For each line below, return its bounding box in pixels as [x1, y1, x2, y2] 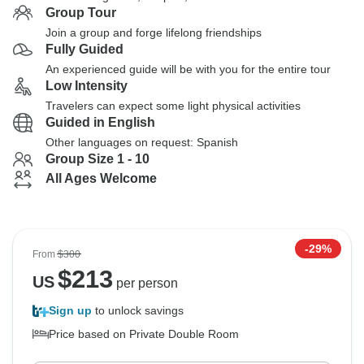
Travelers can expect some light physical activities [45, 99, 301, 112]
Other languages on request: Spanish [45, 136, 238, 149]
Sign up [49, 304, 92, 317]
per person [112, 276, 178, 290]
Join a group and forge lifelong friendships [45, 26, 262, 39]
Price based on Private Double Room [49, 327, 239, 340]
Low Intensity [45, 79, 128, 93]
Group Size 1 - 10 [45, 152, 149, 166]
